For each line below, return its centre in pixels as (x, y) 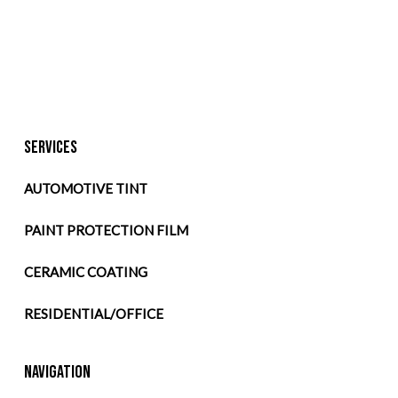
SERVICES (50, 148)
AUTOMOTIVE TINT (85, 189)
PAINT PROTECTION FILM (106, 231)
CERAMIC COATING (85, 272)
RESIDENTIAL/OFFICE (93, 314)
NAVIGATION (57, 373)
